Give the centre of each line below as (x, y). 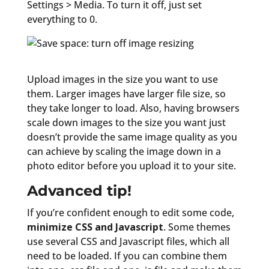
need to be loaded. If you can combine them (127, 255)
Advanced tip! (79, 190)
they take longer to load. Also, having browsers (133, 108)
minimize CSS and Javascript (95, 227)
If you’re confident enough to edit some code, (130, 212)
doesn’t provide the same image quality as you (132, 137)
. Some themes (197, 227)
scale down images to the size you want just (126, 122)
